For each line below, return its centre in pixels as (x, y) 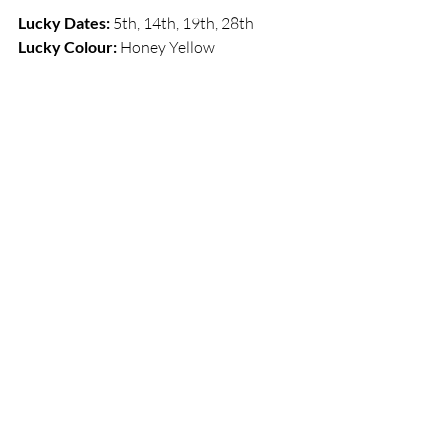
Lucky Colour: (69, 46)
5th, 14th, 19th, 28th (189, 22)
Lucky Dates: (64, 22)
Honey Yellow (167, 46)
